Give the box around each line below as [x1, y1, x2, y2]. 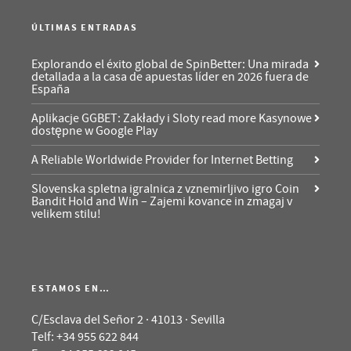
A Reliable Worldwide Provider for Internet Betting [31, 152, 293, 168]
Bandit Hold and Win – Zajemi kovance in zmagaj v [31, 194, 292, 210]
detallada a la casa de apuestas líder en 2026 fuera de [31, 69, 309, 85]
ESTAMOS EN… [31, 282, 110, 296]
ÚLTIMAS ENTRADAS [31, 21, 138, 35]
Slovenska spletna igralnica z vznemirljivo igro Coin [31, 181, 299, 197]
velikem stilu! [31, 206, 101, 223]
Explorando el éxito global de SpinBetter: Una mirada [31, 56, 309, 73]
